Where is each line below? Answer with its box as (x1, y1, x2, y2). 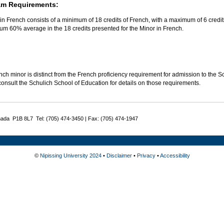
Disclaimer (106, 152, 132, 158)
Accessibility (159, 152, 190, 158)
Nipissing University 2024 (39, 152, 101, 158)
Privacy (136, 152, 155, 158)
